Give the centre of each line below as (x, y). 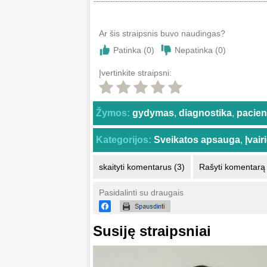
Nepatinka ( (196, 50)
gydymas (153, 113)
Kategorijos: (124, 140)
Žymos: (113, 113)
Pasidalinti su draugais (141, 193)
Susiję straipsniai (152, 231)
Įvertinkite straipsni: (135, 73)
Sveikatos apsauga (197, 140)
